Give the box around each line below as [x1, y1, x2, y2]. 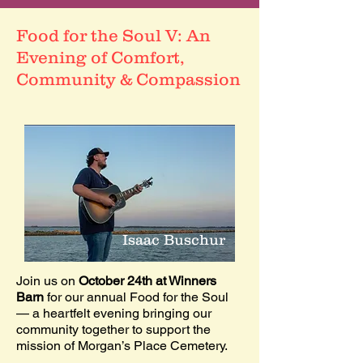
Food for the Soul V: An [16, 26, 211, 45]
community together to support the [16, 322, 211, 337]
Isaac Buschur [122, 232, 225, 248]
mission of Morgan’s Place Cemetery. [16, 338, 228, 353]
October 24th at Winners [79, 273, 216, 288]
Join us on [16, 273, 79, 288]
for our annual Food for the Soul [44, 289, 228, 305]
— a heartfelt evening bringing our [16, 305, 211, 321]
